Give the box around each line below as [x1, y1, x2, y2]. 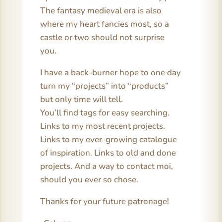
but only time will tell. [40, 93, 123, 105]
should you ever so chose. [40, 173, 138, 185]
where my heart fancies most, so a [40, 18, 169, 30]
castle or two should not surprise [40, 31, 165, 43]
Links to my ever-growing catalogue [40, 133, 177, 145]
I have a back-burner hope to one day [40, 66, 181, 78]
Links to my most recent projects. [40, 120, 165, 132]
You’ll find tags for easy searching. [40, 107, 169, 118]
